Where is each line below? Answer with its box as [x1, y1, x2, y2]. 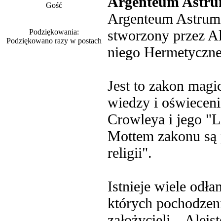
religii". [108, 145, 152, 161]
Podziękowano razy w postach [6, 37, 102, 45]
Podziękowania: [29, 28, 79, 36]
